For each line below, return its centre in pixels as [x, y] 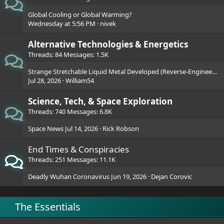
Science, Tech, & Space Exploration [100, 101]
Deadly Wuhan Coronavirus [69, 176]
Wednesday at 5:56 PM [62, 23]
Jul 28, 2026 [44, 80]
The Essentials [48, 207]
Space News [46, 128]
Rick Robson [121, 128]
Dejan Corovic [171, 176]
